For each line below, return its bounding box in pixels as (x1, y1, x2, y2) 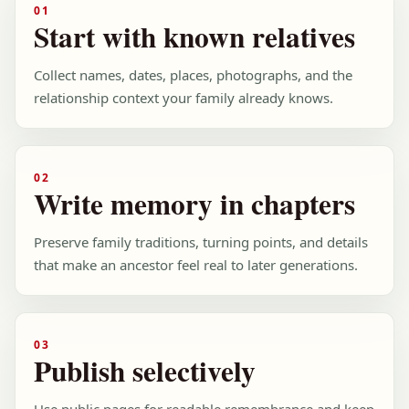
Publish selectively (34, 350, 256, 392)
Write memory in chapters (34, 183, 355, 225)
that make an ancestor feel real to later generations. (34, 256, 358, 274)
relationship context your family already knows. (34, 89, 333, 107)
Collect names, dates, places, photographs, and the (34, 66, 352, 84)
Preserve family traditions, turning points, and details (34, 233, 368, 251)
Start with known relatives (34, 16, 355, 58)
